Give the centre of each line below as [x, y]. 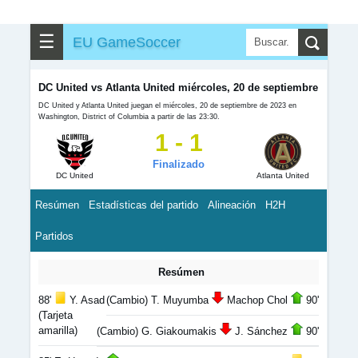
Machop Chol [257, 300]
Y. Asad [86, 300]
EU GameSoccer [127, 42]
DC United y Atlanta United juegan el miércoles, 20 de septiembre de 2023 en [167, 105]
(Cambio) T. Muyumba [159, 300]
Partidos [54, 236]
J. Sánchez [261, 331]
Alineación [232, 205]
